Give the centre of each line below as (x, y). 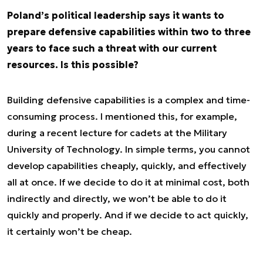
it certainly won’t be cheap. (73, 231)
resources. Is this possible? (73, 65)
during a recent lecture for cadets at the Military (117, 133)
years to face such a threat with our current (112, 48)
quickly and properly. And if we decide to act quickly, (128, 215)
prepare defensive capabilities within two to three (129, 32)
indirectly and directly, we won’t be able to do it (117, 198)
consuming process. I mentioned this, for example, (122, 116)
